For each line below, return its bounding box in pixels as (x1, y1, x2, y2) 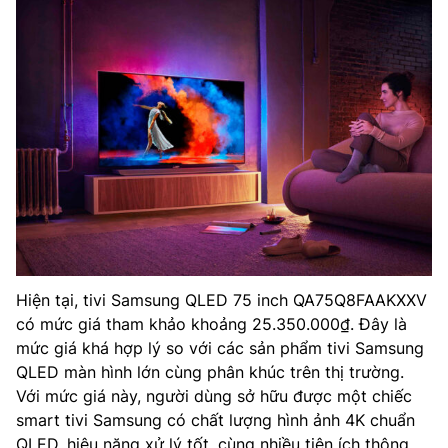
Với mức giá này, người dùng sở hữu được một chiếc (16, 386, 412, 407)
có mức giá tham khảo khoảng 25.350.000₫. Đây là (16, 314, 407, 335)
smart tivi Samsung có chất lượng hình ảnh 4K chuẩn (16, 410, 415, 431)
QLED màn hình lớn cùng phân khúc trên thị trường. (16, 362, 404, 383)
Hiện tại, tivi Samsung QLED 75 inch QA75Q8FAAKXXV (16, 290, 427, 311)
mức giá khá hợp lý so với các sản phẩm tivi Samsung (16, 338, 424, 359)
